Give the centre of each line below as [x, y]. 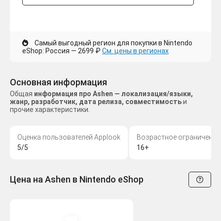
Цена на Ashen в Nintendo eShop [77, 180]
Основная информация [58, 82]
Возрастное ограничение [178, 137]
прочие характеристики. [50, 110]
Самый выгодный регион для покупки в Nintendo [113, 43]
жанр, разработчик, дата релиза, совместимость [96, 102]
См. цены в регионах [135, 51]
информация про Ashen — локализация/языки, [113, 94]
